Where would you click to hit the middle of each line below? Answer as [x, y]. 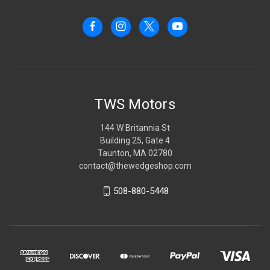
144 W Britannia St [135, 127]
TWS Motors [135, 104]
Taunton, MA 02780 [135, 153]
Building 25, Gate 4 [135, 140]
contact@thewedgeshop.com [135, 165]
